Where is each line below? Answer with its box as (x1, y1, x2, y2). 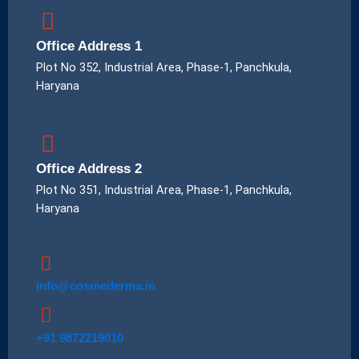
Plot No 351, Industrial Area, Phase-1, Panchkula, (36, 182, 292, 197)
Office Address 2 (36, 160, 142, 176)
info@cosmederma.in (36, 279, 155, 293)
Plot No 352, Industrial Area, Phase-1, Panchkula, (36, 60, 292, 75)
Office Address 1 (36, 38, 142, 54)
